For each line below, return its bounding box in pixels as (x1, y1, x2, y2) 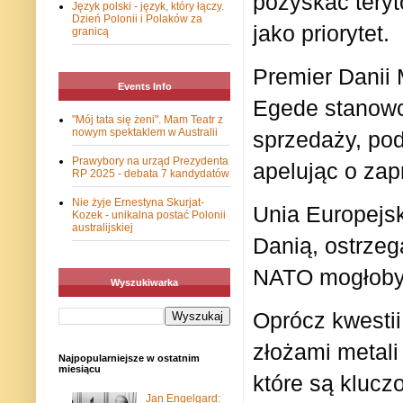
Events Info (117, 81, 172, 93)
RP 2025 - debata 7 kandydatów (72, 167, 229, 181)
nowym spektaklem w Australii (72, 126, 218, 139)
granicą (72, 25, 109, 39)
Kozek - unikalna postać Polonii (72, 209, 226, 222)
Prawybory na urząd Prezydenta (72, 155, 228, 168)
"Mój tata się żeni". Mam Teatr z (72, 113, 223, 127)
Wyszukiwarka (111, 277, 178, 289)
